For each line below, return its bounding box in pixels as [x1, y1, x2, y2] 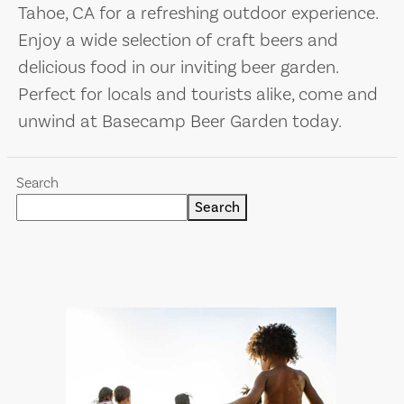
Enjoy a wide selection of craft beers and [18, 29, 338, 52]
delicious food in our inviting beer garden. [18, 56, 338, 79]
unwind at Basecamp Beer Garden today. [18, 110, 342, 133]
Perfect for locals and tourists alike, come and [18, 83, 378, 106]
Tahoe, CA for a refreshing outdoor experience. [18, 2, 378, 25]
